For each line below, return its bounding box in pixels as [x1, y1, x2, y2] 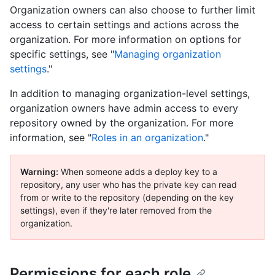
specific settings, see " [10, 48, 114, 61]
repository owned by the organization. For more [10, 117, 233, 130]
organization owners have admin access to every [10, 102, 238, 115]
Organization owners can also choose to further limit [10, 4, 255, 17]
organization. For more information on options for [10, 33, 241, 46]
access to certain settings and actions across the [10, 18, 239, 31]
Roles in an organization [91, 131, 203, 144]
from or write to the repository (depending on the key [20, 192, 234, 203]
